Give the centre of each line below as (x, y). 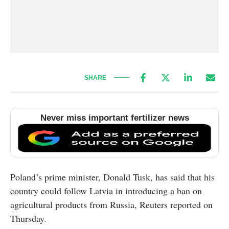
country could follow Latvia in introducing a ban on (106, 191)
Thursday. (28, 219)
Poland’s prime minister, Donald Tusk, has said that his (112, 177)
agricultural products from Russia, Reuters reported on (111, 205)
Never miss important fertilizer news (114, 118)
